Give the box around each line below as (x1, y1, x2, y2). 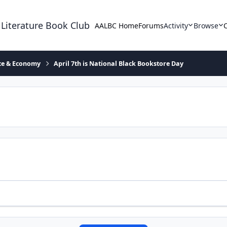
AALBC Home (95, 20, 139, 30)
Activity (164, 20, 188, 30)
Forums (138, 20, 164, 30)
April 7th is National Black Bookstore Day (54, 59, 184, 68)
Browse (193, 20, 218, 30)
